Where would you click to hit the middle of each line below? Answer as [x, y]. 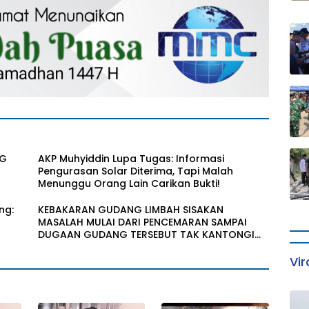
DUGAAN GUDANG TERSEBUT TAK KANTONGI [147, 235]
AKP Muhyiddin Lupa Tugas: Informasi [131, 159]
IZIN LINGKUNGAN [81, 247]
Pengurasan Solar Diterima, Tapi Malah [136, 171]
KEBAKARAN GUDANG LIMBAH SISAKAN [131, 210]
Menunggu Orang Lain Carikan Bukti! [131, 184]
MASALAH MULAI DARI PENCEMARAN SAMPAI [143, 222]
